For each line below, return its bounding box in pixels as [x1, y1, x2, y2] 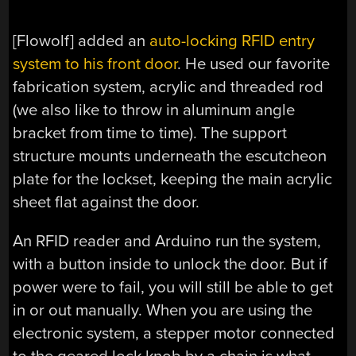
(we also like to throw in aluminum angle [13, 99, 296, 120]
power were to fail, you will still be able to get [13, 277, 334, 298]
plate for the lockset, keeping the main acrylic [13, 168, 333, 189]
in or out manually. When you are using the [13, 300, 313, 321]
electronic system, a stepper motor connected [13, 323, 335, 344]
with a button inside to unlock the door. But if [13, 254, 328, 275]
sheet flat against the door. [13, 192, 200, 212]
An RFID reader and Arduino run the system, [13, 231, 322, 252]
